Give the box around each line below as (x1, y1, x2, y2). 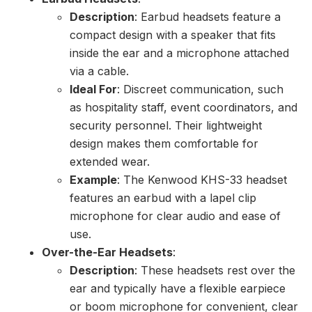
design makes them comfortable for (70, 136, 258, 151)
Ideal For (70, 82, 117, 97)
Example (70, 173, 117, 187)
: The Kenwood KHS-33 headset (117, 173, 287, 187)
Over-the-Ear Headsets (42, 245, 173, 260)
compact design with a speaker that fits (70, 28, 276, 42)
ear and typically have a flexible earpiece (70, 281, 286, 296)
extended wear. (70, 155, 150, 169)
